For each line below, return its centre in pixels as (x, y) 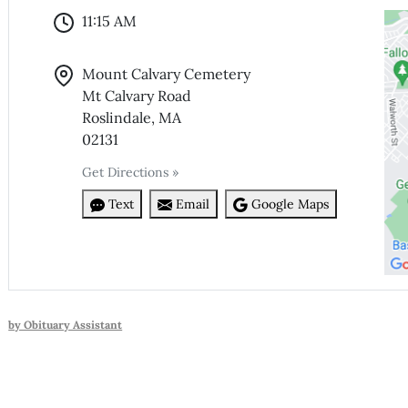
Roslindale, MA (132, 118)
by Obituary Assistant (66, 325)
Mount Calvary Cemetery (167, 74)
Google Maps (291, 204)
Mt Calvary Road (137, 96)
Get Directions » (131, 173)
